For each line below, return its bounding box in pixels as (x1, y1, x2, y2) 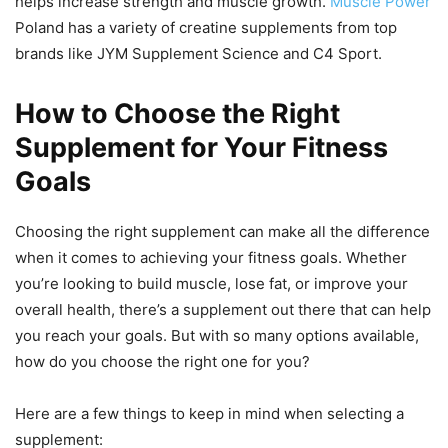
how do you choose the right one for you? (15, 352, 310, 372)
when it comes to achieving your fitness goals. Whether (15, 248, 407, 268)
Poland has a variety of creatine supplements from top (15, 18, 397, 38)
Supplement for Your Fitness (15, 131, 388, 165)
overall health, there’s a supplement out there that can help (15, 300, 431, 320)
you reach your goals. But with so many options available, (15, 326, 419, 346)
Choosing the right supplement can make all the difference (15, 222, 430, 242)
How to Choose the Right (15, 97, 340, 131)
